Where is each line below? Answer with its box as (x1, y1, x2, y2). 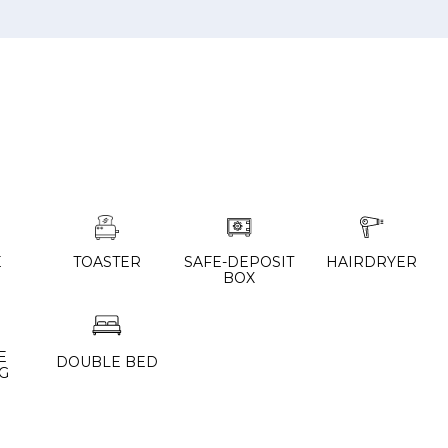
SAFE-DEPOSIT (184, 252, 295, 271)
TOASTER (72, 252, 141, 271)
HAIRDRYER (326, 252, 418, 271)
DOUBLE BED (55, 353, 158, 372)
